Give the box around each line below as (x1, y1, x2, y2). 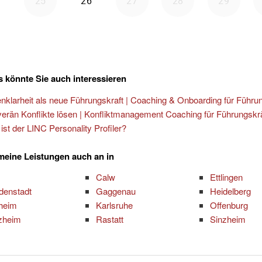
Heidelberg (209, 185, 251, 198)
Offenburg (209, 199, 248, 212)
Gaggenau (96, 185, 136, 198)
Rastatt (96, 213, 124, 226)
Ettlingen (209, 171, 243, 184)
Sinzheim (209, 213, 246, 226)
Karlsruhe (96, 199, 133, 212)
